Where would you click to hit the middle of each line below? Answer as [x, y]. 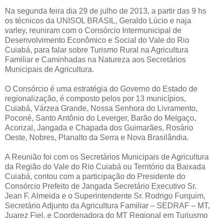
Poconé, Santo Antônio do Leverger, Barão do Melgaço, [100, 118]
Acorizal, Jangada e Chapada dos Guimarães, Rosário [99, 128]
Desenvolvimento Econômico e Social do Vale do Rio [97, 40]
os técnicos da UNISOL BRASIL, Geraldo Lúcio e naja [98, 21]
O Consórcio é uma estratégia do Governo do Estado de [101, 89]
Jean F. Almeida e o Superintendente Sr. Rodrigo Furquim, [105, 196]
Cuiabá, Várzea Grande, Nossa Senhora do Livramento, [101, 109]
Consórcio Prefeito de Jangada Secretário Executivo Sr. [101, 186]
